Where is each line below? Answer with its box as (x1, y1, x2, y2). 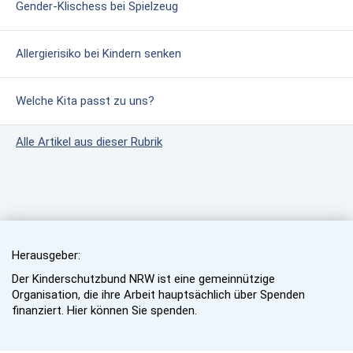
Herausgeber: (12, 247, 80, 262)
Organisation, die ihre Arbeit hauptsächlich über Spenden (12, 287, 305, 302)
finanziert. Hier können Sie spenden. (12, 303, 197, 318)
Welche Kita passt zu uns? (16, 93, 154, 108)
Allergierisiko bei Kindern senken (16, 46, 181, 61)
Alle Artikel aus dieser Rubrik (16, 134, 162, 149)
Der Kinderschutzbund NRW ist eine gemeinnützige (12, 271, 275, 286)
